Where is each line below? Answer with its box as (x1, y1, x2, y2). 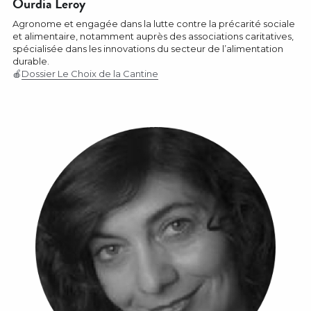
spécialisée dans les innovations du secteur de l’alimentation (12, 42, 284, 54)
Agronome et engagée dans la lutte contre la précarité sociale (12, 17, 296, 29)
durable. (12, 55, 50, 67)
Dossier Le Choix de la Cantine (22, 67, 159, 79)
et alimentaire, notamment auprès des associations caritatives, (12, 30, 294, 42)
